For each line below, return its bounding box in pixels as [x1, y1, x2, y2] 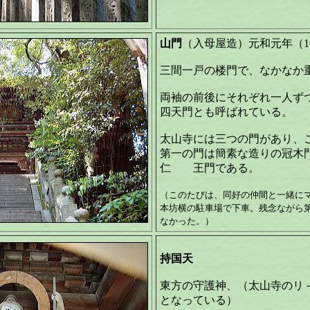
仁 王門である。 [160, 162, 259, 174]
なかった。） [160, 216, 214, 226]
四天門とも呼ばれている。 [160, 106, 293, 118]
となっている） [160, 294, 248, 306]
